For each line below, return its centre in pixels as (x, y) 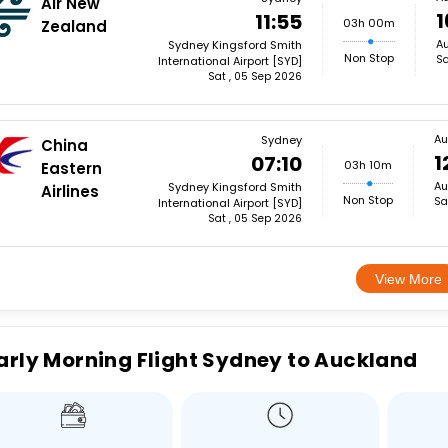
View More (408, 278)
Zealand (74, 26)
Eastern (72, 168)
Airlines (70, 191)
